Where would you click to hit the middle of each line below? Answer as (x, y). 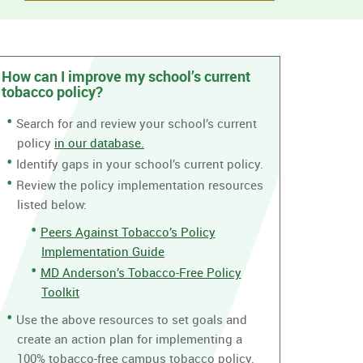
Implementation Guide (103, 251)
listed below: (52, 204)
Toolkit (60, 291)
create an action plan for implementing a (130, 338)
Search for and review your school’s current (136, 123)
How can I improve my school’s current (126, 77)
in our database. (99, 142)
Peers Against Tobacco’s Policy (128, 231)
